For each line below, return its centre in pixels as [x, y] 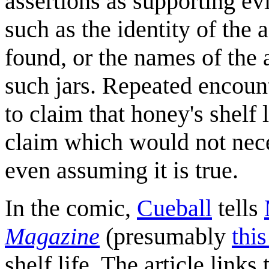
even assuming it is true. [122, 170]
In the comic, [71, 208]
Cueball [174, 208]
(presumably [166, 236]
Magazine [52, 236]
